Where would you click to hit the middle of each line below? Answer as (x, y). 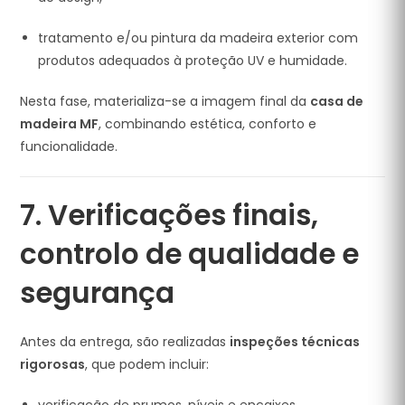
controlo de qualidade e (190, 254)
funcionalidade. (69, 146)
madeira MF (60, 124)
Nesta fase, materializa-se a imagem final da (165, 101)
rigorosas (53, 364)
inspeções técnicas (295, 342)
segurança (98, 293)
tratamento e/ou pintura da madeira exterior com (198, 38)
